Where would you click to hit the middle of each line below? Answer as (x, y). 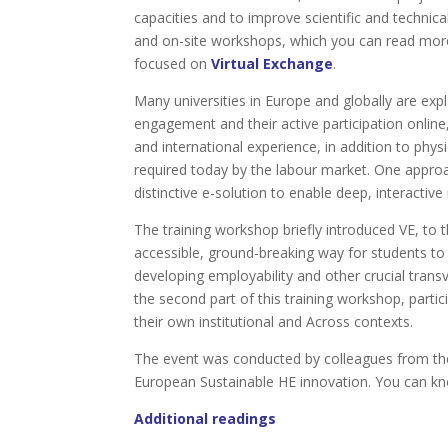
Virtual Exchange (270, 63)
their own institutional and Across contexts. (274, 321)
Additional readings (205, 418)
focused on (171, 63)
